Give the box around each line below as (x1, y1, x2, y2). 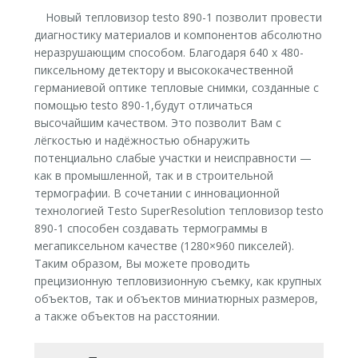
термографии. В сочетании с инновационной (34, 185, 280, 201)
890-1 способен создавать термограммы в (34, 220, 268, 236)
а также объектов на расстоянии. (34, 308, 220, 324)
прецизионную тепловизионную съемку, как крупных (34, 272, 321, 288)
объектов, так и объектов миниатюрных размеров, (34, 290, 318, 306)
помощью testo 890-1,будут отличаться (34, 97, 253, 113)
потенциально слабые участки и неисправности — (34, 149, 312, 165)
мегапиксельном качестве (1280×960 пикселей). (34, 237, 294, 253)
